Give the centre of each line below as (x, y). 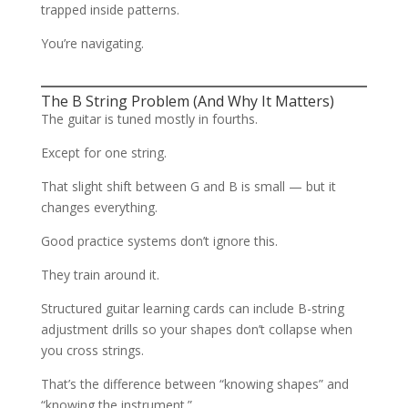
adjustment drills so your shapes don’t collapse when (196, 329)
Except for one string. (103, 153)
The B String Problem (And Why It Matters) (187, 101)
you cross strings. (92, 350)
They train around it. (100, 275)
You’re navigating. (92, 43)
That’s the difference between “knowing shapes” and (194, 384)
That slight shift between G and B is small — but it (188, 186)
